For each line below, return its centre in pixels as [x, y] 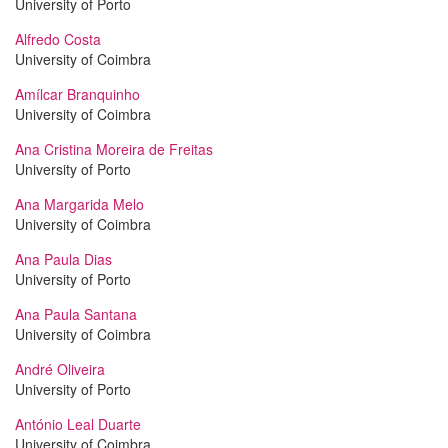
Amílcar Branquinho [77, 94]
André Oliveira [60, 369]
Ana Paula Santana [76, 314]
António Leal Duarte [78, 424]
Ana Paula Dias [63, 259]
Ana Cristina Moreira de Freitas [114, 149]
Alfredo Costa [58, 39]
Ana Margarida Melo [79, 204]
